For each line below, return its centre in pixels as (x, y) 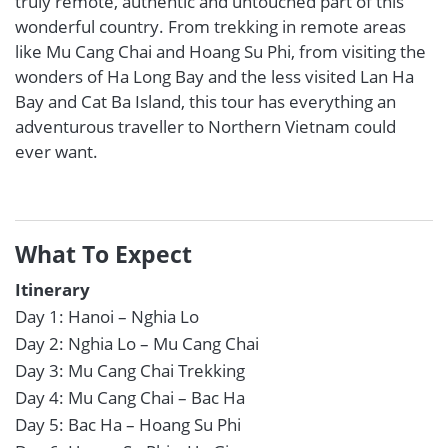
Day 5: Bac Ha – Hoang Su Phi (128, 424)
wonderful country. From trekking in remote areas (210, 26)
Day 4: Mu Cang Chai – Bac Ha (130, 397)
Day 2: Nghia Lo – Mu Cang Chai (137, 343)
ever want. (56, 151)
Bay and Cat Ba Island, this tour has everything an (205, 101)
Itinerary (52, 289)
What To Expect (103, 254)
